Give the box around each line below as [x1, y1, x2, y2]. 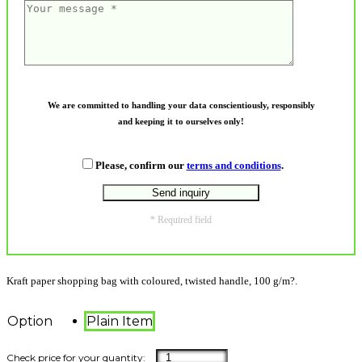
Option [7, 313, 53, 329]
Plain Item [86, 313, 153, 329]
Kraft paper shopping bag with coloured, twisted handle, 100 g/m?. [6, 274, 297, 287]
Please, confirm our [95, 158, 187, 171]
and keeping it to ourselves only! [118, 116, 244, 126]
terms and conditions [186, 158, 281, 171]
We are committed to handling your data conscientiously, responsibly [47, 99, 315, 110]
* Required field [150, 213, 212, 225]
